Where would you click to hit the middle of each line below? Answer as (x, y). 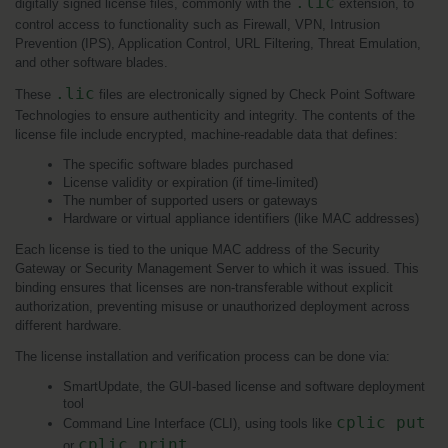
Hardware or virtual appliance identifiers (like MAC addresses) (241, 219)
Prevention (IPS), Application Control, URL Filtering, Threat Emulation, (218, 44)
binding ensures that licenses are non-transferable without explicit (204, 288)
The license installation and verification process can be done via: (202, 357)
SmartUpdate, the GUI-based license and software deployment (244, 387)
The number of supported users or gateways (190, 201)
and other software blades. (91, 63)
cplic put (381, 423)
